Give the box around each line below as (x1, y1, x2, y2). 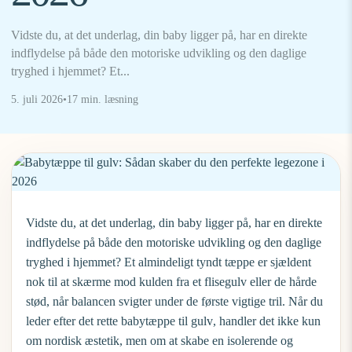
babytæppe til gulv (121, 314, 213, 328)
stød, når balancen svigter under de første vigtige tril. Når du (26, 295, 323, 308)
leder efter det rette (26, 314, 121, 328)
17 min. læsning (67, 93, 138, 105)
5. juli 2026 (11, 93, 63, 105)
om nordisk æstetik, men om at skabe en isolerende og (26, 334, 293, 347)
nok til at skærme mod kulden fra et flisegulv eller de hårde (26, 275, 317, 288)
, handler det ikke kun (213, 314, 321, 328)
